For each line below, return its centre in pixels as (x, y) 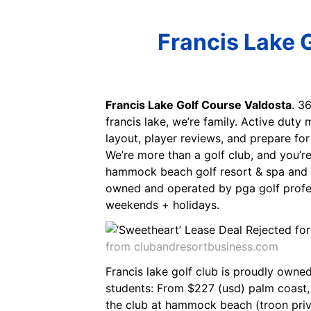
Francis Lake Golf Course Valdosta (199, 104)
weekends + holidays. (162, 204)
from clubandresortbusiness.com (192, 246)
